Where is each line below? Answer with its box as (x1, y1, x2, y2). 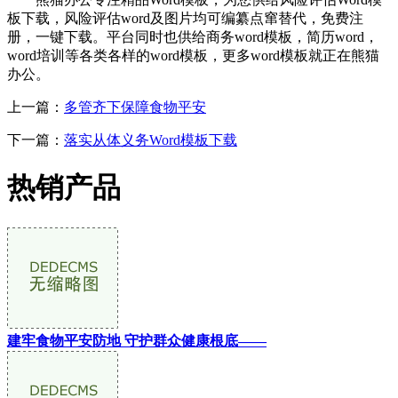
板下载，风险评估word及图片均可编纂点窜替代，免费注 (7, 10, 363, 26)
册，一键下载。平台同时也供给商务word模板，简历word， (7, 28, 378, 44)
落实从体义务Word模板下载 (64, 131, 237, 147)
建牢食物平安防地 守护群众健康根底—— (7, 332, 267, 348)
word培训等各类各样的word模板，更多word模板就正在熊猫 (7, 47, 379, 63)
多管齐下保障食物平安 (64, 99, 206, 115)
